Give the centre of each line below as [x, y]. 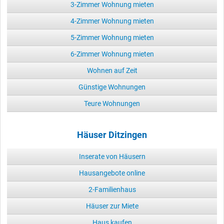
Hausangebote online [112, 173]
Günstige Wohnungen [112, 87]
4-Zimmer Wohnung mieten [112, 21]
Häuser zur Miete [112, 206]
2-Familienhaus [112, 189]
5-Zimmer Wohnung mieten [112, 37]
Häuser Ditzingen [112, 135]
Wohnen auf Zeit [112, 70]
